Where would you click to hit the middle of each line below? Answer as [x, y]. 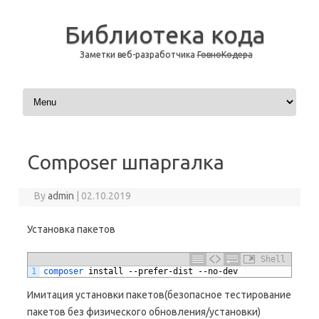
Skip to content [53, 90]
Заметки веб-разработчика [138, 54]
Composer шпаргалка [126, 162]
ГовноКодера [225, 54]
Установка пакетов [71, 229]
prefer [153, 271]
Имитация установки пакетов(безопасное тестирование [159, 295]
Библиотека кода [165, 34]
